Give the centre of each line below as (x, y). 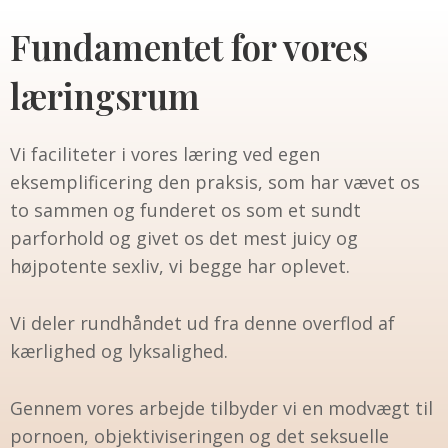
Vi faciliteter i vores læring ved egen (165, 154)
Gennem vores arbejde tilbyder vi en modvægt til (221, 407)
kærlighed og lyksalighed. (119, 350)
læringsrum (105, 96)
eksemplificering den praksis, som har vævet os (215, 182)
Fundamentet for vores (189, 47)
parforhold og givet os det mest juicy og (184, 238)
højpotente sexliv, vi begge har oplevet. (180, 266)
